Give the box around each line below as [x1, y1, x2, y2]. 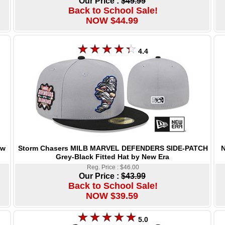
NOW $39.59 [85, 190, 138, 201]
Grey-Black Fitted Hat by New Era [55, 152, 169, 161]
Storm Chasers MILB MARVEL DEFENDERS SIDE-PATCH [18, 144, 208, 152]
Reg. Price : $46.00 [86, 163, 139, 171]
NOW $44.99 [85, 15, 138, 26]
